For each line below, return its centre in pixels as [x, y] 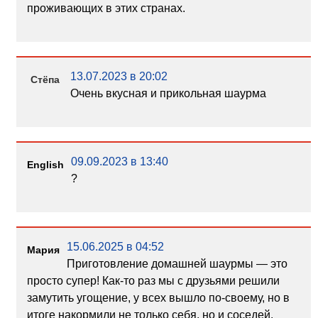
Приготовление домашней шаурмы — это [177, 264]
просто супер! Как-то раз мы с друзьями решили [153, 281]
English [45, 165]
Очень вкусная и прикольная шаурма [168, 94]
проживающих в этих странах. [106, 9]
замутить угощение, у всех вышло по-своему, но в [158, 298]
